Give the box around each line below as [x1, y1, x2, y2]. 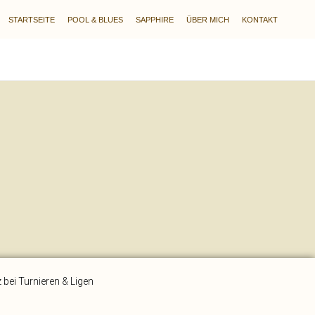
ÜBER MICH [186, 15, 229, 24]
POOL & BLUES [67, 15, 123, 24]
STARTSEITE [8, 15, 55, 24]
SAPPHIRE [136, 15, 174, 24]
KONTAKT [242, 15, 278, 24]
